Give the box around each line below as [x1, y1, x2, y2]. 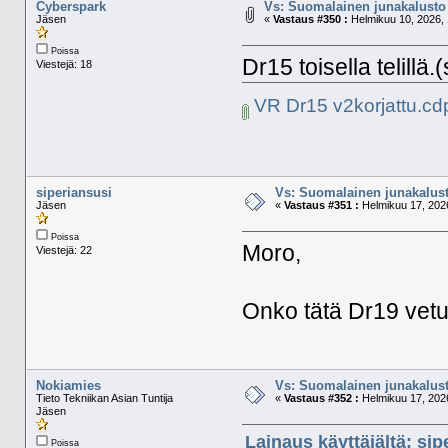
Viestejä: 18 [35, 58, 92, 71]
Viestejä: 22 [35, 244, 92, 257]
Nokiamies [35, 378, 101, 394]
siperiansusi [35, 185, 112, 201]
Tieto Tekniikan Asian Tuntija [35, 392, 173, 405]
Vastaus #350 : [272, 13, 348, 26]
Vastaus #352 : [283, 392, 359, 405]
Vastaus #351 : [283, 199, 359, 212]
